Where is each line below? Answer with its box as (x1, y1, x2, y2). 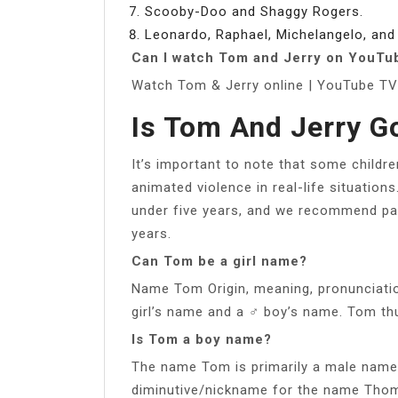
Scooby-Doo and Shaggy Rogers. (145, 3, 363, 20)
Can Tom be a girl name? (131, 252, 307, 269)
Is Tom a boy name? (131, 330, 272, 347)
